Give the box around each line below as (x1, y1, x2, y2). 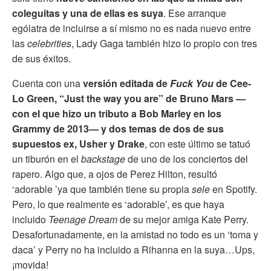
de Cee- (214, 76, 251, 90)
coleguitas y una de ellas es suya (12, 5, 163, 20)
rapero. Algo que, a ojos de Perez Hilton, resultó (12, 166, 217, 181)
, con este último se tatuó (145, 136, 250, 151)
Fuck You (170, 76, 214, 90)
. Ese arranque (163, 5, 226, 20)
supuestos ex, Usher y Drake (12, 136, 145, 151)
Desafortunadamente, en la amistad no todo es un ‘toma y (12, 227, 258, 241)
